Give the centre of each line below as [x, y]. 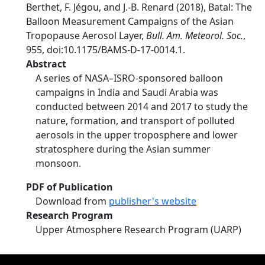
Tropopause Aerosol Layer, [86, 35]
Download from [72, 201]
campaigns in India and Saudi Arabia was [127, 92]
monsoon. [58, 163]
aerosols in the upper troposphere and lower [137, 135]
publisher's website [153, 201]
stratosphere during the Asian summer [123, 149]
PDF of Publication [70, 187]
